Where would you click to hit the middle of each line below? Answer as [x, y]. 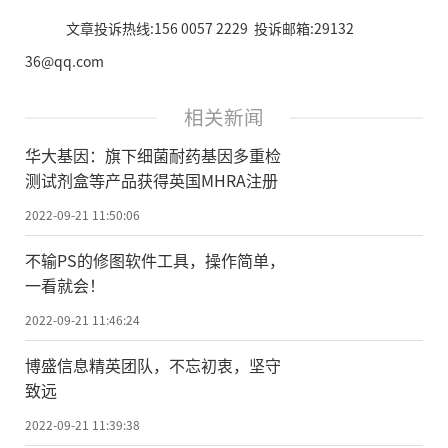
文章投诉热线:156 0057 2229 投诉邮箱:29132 [209, 28]
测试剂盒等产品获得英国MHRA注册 [151, 179]
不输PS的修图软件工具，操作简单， [155, 259]
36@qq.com [64, 61]
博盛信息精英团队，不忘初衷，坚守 [153, 364]
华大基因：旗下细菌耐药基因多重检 [153, 154]
